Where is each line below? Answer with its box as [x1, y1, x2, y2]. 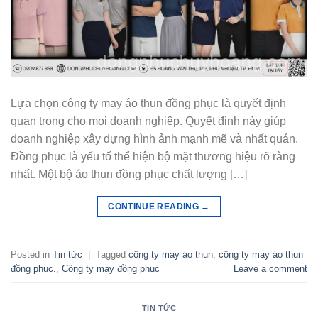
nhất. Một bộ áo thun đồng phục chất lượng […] [11, 168, 247, 180]
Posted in [11, 248, 53, 260]
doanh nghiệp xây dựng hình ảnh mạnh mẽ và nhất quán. [11, 132, 298, 145]
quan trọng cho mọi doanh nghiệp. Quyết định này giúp [11, 114, 286, 127]
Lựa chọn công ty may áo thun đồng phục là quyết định [11, 97, 286, 109]
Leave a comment [234, 263, 307, 274]
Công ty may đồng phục [62, 263, 160, 274]
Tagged [96, 248, 128, 260]
